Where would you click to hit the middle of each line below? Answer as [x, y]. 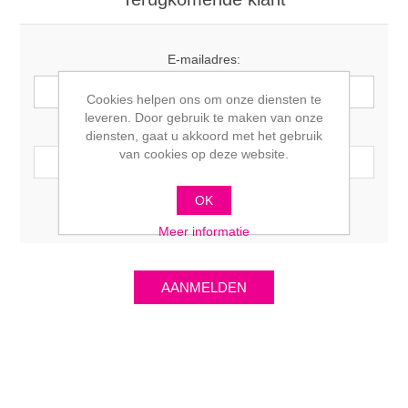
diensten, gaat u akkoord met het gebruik [204, 136]
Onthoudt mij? [139, 209]
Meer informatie [204, 231]
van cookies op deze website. [204, 154]
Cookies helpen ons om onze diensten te [204, 99]
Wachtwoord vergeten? [260, 209]
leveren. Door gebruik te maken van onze [204, 117]
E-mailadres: [204, 59]
